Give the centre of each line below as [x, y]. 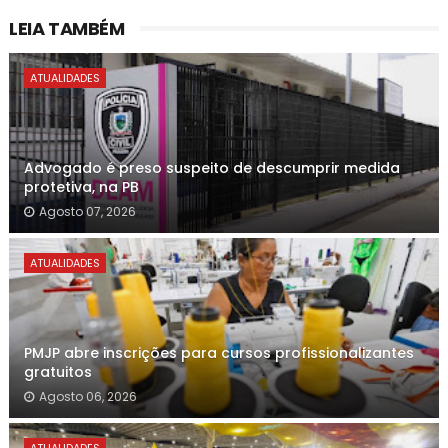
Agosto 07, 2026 [87, 211]
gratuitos [57, 372]
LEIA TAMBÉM [66, 28]
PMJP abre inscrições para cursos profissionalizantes [218, 353]
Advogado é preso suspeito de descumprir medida [211, 168]
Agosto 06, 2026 [87, 396]
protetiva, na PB [81, 187]
